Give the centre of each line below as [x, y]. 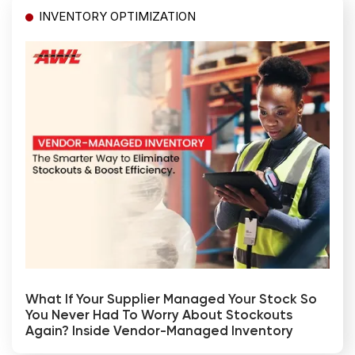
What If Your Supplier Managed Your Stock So [171, 300]
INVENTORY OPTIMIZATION [117, 16]
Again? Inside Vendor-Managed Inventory [159, 331]
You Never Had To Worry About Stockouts [159, 315]
